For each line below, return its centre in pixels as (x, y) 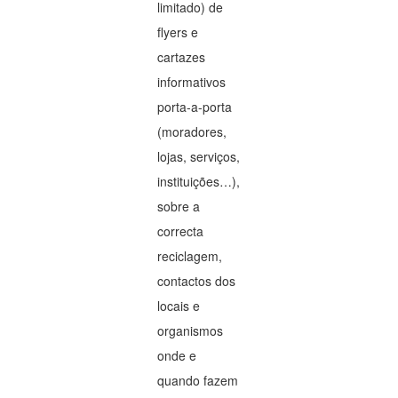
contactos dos (197, 281)
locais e (179, 306)
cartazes (182, 57)
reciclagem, (190, 256)
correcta (181, 231)
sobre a (179, 206)
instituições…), (199, 181)
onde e (177, 355)
